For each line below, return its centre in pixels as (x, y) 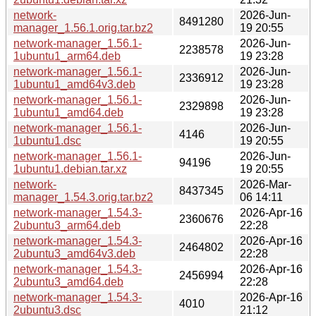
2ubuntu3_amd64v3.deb (74, 253)
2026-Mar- (266, 184)
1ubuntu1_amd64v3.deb (74, 84)
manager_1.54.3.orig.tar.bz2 (83, 197)
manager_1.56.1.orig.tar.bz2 (83, 28)
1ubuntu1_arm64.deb (67, 56)
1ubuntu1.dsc (47, 140)
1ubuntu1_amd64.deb (68, 112)
